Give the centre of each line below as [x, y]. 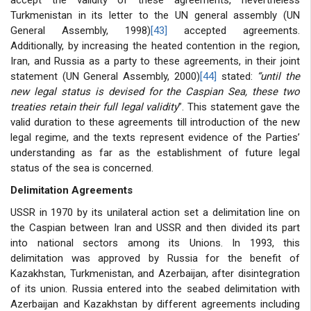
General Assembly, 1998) [81, 30]
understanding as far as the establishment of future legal [155, 152]
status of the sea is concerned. [82, 168]
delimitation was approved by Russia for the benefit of [155, 258]
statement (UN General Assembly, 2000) [105, 76]
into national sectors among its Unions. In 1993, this [155, 243]
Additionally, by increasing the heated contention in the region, [155, 45]
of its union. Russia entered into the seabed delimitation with [155, 288]
